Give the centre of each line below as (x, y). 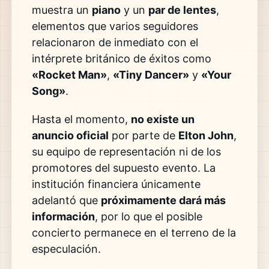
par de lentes (182, 10)
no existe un (162, 119)
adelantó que (66, 201)
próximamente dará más (163, 201)
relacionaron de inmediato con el (115, 43)
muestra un (62, 10)
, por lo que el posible (148, 217)
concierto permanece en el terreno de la (134, 233)
